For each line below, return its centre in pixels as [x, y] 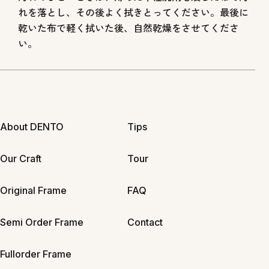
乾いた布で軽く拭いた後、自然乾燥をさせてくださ [128, 28]
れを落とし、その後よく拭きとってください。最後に [133, 13]
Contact [145, 222]
